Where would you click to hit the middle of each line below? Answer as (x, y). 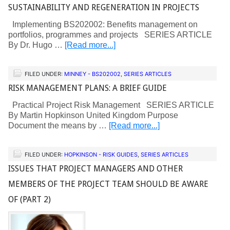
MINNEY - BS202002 (92, 74)
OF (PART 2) (30, 199)
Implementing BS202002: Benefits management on (103, 24)
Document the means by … (59, 126)
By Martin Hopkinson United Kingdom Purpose (93, 115)
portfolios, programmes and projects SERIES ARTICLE (110, 35)
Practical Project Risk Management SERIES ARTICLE (111, 105)
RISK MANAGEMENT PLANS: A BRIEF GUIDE (88, 88)
